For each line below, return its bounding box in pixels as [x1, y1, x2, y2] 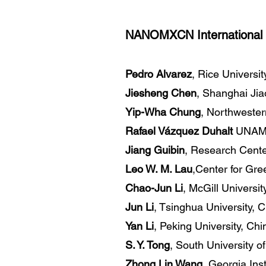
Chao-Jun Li [125, 182, 183, 194]
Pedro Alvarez [125, 68, 192, 80]
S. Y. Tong [125, 239, 170, 251]
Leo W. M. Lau [125, 163, 192, 175]
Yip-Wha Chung [125, 106, 201, 118]
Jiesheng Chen [125, 87, 197, 99]
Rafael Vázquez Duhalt [125, 125, 233, 137]
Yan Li [125, 220, 154, 232]
